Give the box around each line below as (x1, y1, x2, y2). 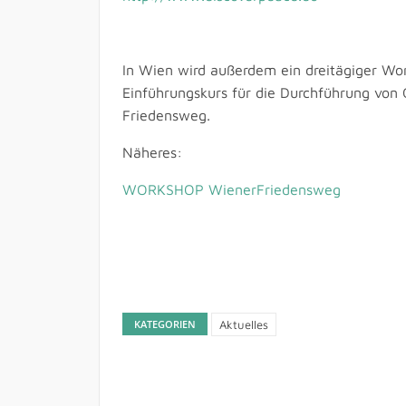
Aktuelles (218, 316, 268, 332)
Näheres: (121, 143, 182, 160)
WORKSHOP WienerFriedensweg (121, 180, 341, 198)
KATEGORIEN (133, 316, 196, 331)
